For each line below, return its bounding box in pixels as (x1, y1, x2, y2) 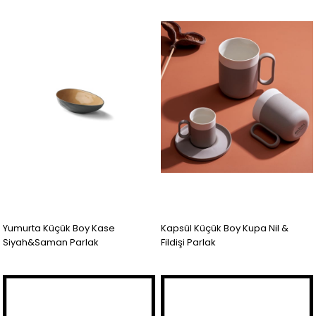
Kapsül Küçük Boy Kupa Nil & (161, 221, 289, 235)
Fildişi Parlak (161, 235, 217, 249)
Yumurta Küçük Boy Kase (3, 221, 116, 235)
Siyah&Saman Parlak (3, 235, 99, 249)
